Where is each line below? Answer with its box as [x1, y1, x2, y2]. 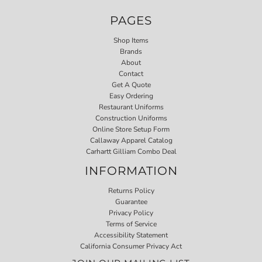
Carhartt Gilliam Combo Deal [85, 146, 177, 156]
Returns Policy [108, 185, 154, 195]
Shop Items [113, 35, 149, 45]
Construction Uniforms [95, 113, 167, 123]
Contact [119, 68, 143, 78]
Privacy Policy [109, 208, 153, 218]
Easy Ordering [109, 91, 153, 101]
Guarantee [115, 196, 147, 206]
